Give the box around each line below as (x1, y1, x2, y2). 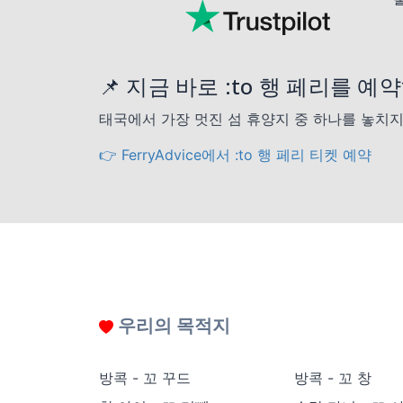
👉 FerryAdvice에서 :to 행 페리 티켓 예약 (99, 145, 372, 164)
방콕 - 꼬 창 (293, 368, 372, 387)
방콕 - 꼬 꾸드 (99, 368, 191, 387)
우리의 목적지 (113, 312, 230, 337)
